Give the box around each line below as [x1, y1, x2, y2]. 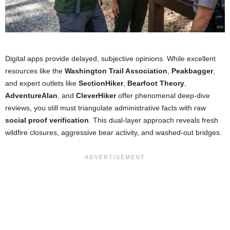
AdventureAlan [5, 91, 57, 100]
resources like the [5, 67, 65, 75]
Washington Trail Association [65, 67, 167, 75]
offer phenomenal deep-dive [116, 91, 210, 100]
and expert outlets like [5, 79, 79, 88]
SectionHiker [79, 79, 123, 88]
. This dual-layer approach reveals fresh [89, 116, 218, 125]
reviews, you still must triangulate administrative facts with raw [5, 104, 206, 112]
